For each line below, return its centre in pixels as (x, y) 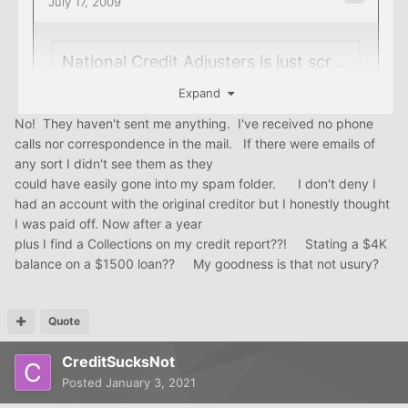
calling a (59, 285)
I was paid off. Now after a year (108, 224)
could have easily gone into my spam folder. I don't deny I (195, 184)
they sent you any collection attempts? (148, 305)
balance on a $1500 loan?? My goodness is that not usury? (197, 264)
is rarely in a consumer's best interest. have (233, 285)
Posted (84, 383)
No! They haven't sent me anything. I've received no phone (194, 124)
